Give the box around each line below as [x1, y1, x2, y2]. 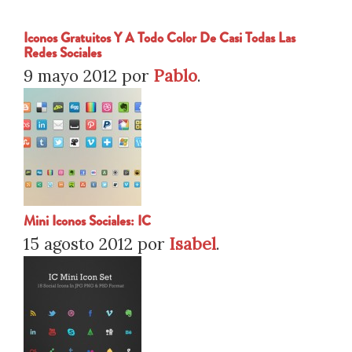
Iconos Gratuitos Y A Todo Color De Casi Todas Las [24, 28, 295, 48]
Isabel [169, 233, 216, 255]
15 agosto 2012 [24, 233, 133, 255]
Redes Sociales [24, 43, 101, 63]
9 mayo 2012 [24, 65, 117, 86]
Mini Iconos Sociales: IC [24, 211, 151, 231]
